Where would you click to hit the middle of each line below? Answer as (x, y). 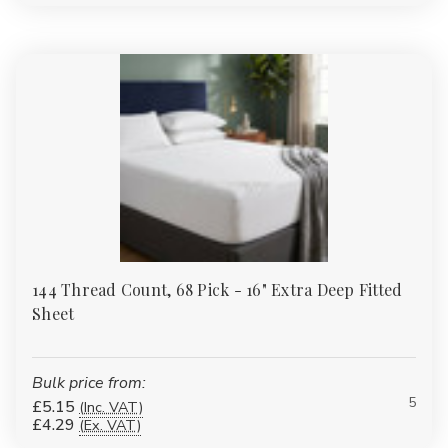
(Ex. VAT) (110, 424)
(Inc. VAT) (111, 406)
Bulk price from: (89, 382)
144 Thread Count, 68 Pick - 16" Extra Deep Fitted (217, 289)
